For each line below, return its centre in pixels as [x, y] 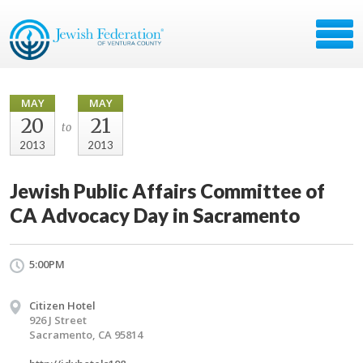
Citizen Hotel [62, 305]
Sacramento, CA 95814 [86, 335]
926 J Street [58, 320]
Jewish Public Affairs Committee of [167, 191]
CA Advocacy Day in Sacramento [155, 215]
